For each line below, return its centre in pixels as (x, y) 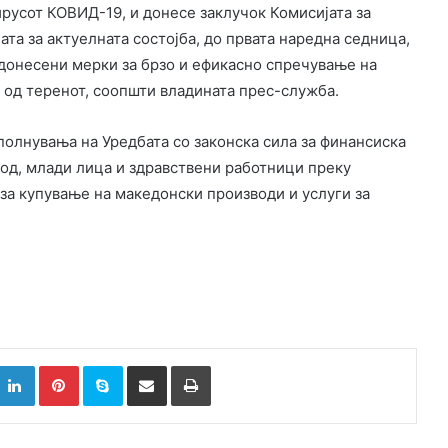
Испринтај (242, 365)
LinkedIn (59, 365)
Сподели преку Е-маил (182, 365)
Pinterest (106, 365)
